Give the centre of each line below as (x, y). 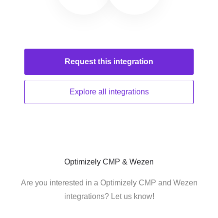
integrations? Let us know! (109, 196)
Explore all (89, 92)
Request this (89, 62)
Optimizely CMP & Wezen (109, 162)
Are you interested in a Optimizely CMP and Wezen (109, 183)
